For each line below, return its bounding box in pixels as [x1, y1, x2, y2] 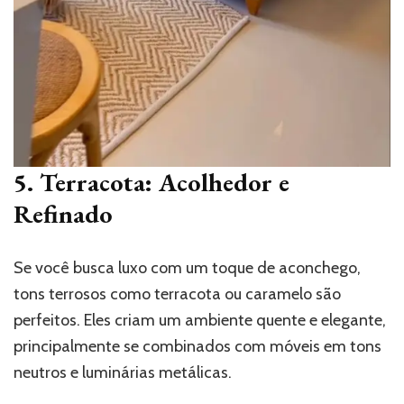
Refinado [14, 197, 113, 231]
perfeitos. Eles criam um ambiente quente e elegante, [14, 310, 386, 331]
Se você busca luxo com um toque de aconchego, [14, 258, 361, 279]
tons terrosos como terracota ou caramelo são [14, 284, 341, 305]
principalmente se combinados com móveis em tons [14, 336, 381, 357]
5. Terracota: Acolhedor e [14, 166, 289, 199]
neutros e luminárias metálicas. [14, 363, 232, 383]
